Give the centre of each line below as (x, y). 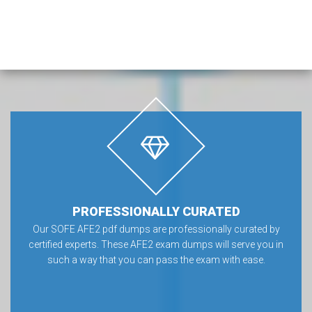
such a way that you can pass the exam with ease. (156, 260)
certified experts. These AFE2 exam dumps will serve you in (156, 244)
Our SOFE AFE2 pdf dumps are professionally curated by (156, 229)
